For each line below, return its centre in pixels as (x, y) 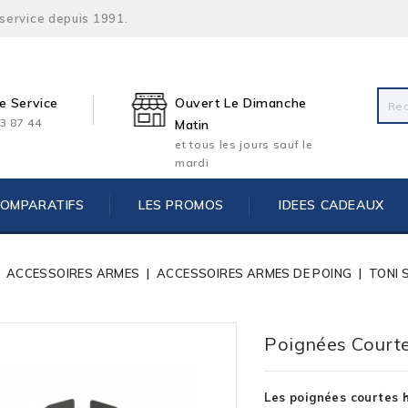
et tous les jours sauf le (244, 144)
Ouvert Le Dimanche (241, 103)
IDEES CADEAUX (331, 205)
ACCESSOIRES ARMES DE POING (254, 273)
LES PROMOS (182, 205)
